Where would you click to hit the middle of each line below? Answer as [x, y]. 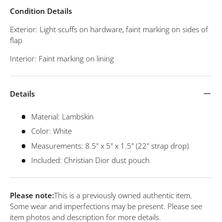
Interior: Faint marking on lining [62, 58]
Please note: [32, 195]
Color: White [51, 131]
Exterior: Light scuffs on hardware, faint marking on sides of [109, 29]
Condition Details [41, 11]
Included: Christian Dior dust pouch [90, 160]
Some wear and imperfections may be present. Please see [106, 206]
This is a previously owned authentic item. [123, 195]
